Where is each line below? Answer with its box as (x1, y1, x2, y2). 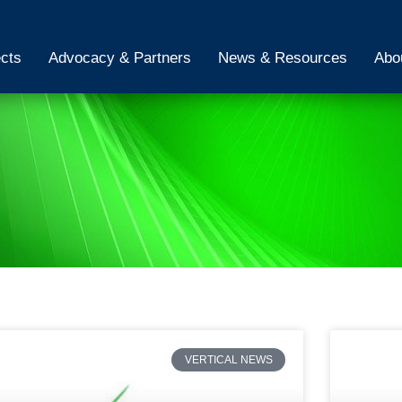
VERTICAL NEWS (184, 354, 273, 367)
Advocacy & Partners (48, 48, 191, 66)
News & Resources (217, 48, 347, 66)
